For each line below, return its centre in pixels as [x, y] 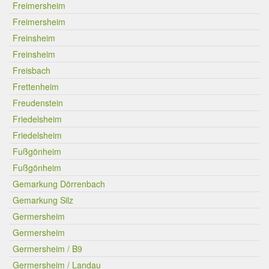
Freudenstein [38, 103]
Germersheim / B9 [47, 249]
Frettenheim [36, 86]
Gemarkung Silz [43, 200]
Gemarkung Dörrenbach [59, 184]
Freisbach [32, 70]
